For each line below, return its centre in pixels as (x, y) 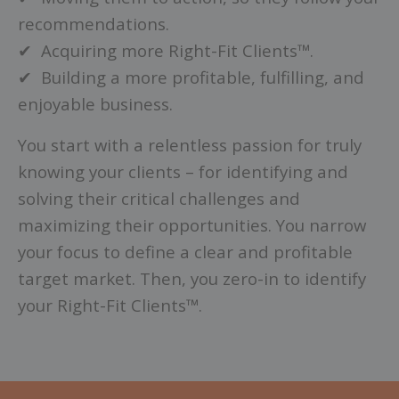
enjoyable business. (95, 103)
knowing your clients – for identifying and (183, 171)
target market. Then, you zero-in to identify (192, 278)
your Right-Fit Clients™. (112, 305)
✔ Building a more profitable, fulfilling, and (191, 77)
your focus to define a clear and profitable (185, 251)
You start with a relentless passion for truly (190, 144)
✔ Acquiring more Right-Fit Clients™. (166, 50)
